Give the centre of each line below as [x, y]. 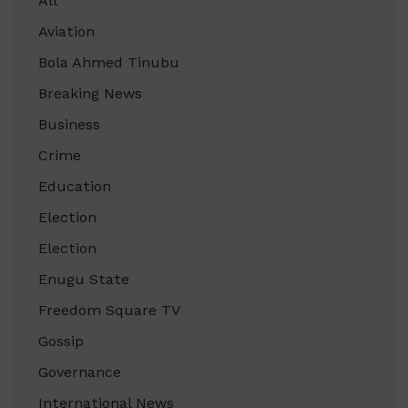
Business [69, 125]
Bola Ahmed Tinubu [109, 63]
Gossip [61, 342]
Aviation [66, 32]
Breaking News [90, 94]
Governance [80, 372]
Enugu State [84, 280]
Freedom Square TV [109, 311]
